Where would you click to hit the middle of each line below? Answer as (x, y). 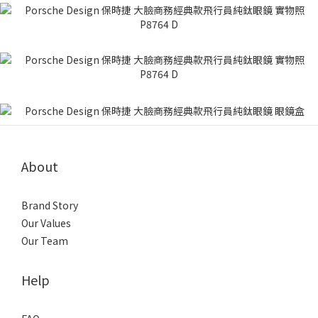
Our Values (46, 223)
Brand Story (50, 205)
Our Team (45, 241)
